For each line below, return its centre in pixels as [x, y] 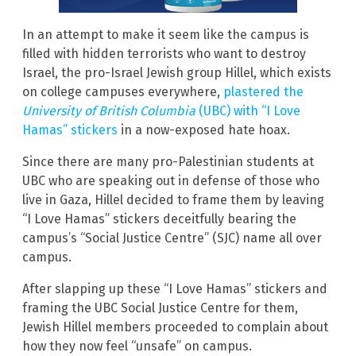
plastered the [263, 92]
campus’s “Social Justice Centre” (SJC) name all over [172, 238]
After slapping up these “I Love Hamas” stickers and [175, 289]
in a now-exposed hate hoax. [204, 130]
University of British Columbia [109, 111]
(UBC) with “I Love [248, 111]
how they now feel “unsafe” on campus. [137, 346]
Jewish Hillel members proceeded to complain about [175, 327]
